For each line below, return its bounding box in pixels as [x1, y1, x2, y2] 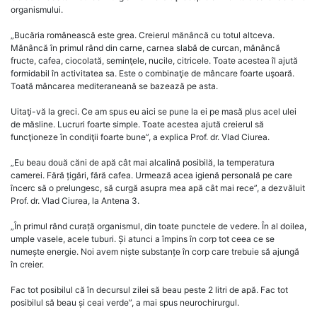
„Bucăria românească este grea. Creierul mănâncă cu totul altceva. [11, 30, 275, 41]
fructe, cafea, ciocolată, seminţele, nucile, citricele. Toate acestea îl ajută [11, 55, 298, 67]
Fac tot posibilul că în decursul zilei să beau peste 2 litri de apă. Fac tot [11, 284, 288, 296]
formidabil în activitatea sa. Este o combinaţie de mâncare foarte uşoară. [11, 68, 294, 79]
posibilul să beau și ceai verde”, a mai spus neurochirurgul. [11, 297, 239, 309]
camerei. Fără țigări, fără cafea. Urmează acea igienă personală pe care [11, 170, 292, 181]
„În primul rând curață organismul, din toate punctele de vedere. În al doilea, [11, 221, 306, 232]
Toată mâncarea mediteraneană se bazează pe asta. [11, 81, 218, 92]
